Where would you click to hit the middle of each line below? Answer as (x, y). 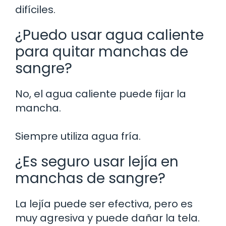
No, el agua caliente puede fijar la (101, 94)
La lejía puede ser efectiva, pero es (104, 204)
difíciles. (35, 9)
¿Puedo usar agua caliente (109, 35)
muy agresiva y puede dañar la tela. (107, 218)
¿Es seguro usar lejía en (97, 161)
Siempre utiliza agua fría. (78, 136)
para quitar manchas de (102, 51)
